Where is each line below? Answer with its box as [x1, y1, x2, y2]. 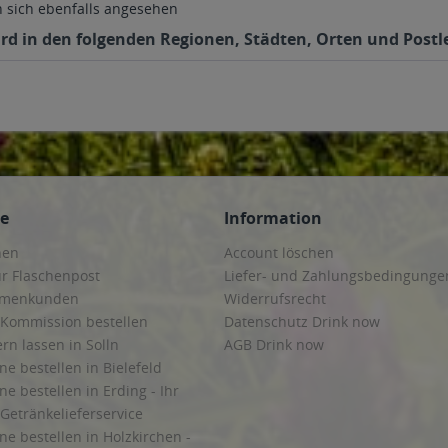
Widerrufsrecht [224, 289, 326, 308]
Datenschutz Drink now [224, 312, 380, 331]
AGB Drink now [224, 335, 324, 354]
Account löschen [224, 243, 334, 262]
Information [224, 207, 322, 229]
